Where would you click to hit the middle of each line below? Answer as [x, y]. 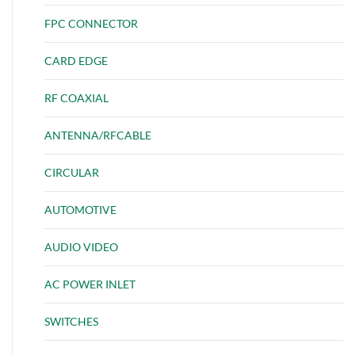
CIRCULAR [72, 172]
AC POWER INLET [90, 284]
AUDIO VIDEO [81, 246]
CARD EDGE [76, 60]
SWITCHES [71, 321]
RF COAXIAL [76, 97]
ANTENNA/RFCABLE [98, 135]
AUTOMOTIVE [80, 209]
